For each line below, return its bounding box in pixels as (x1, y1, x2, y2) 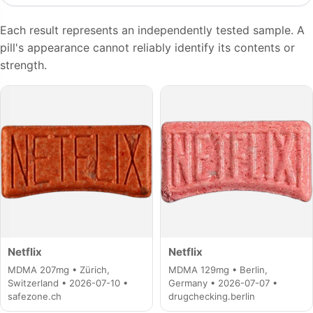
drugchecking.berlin (168, 291, 255, 303)
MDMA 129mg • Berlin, (168, 264, 268, 276)
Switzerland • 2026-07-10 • (8, 277, 129, 289)
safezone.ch (8, 291, 62, 303)
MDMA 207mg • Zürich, (8, 264, 110, 276)
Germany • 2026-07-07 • (168, 277, 277, 289)
